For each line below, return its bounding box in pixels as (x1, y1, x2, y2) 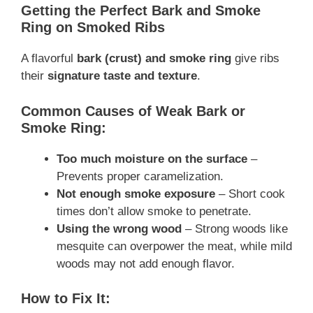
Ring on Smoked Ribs (21, 20, 165, 36)
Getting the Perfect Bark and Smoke (21, 3, 261, 19)
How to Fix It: (21, 291, 110, 307)
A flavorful (21, 52, 77, 66)
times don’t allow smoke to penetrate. (57, 204, 252, 218)
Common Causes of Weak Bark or (21, 103, 245, 119)
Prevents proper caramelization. (57, 169, 224, 183)
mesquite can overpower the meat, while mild (57, 239, 292, 253)
